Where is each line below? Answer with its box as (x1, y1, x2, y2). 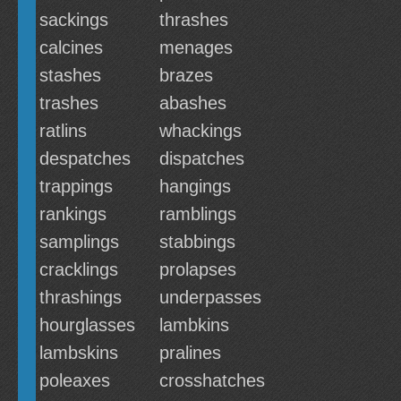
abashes (159, 93, 226, 113)
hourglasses (39, 315, 135, 335)
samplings (39, 232, 119, 252)
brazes (159, 65, 213, 85)
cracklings (39, 260, 118, 279)
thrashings (39, 287, 122, 307)
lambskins (39, 343, 118, 363)
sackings (39, 10, 108, 30)
